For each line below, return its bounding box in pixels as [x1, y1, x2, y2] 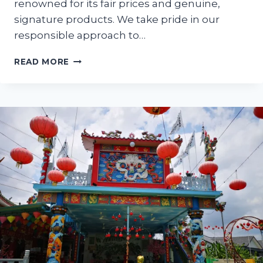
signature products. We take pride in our [14, 14, 220, 26]
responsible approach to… [14, 29, 146, 42]
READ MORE [14, 57, 70, 67]
